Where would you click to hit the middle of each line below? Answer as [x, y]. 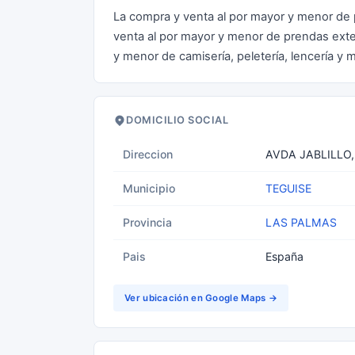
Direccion [148, 154]
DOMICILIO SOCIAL [177, 120]
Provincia [147, 222]
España [284, 256]
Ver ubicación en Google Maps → [201, 298]
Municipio [149, 188]
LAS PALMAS [301, 222]
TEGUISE [288, 188]
